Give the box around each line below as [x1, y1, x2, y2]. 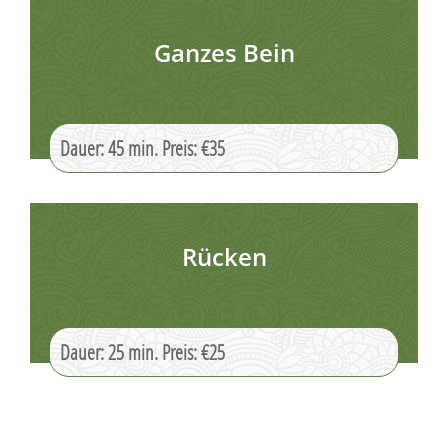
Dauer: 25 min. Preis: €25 [60, 339, 225, 365]
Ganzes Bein [153, 36, 295, 69]
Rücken [181, 240, 267, 273]
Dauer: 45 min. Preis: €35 [60, 135, 225, 161]
